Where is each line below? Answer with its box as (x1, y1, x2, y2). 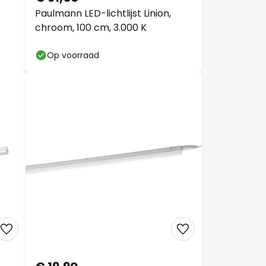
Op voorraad (47, 49, 99, 61)
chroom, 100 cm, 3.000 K (35, 21, 147, 34)
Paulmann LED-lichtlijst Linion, (35, 7, 171, 20)
